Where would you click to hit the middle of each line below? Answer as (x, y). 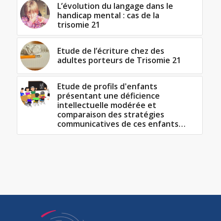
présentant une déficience (108, 96)
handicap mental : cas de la (108, 16)
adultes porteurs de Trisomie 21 (119, 60)
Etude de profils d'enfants (107, 87)
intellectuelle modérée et (107, 105)
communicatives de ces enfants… (121, 124)
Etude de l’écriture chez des (110, 51)
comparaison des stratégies (110, 115)
